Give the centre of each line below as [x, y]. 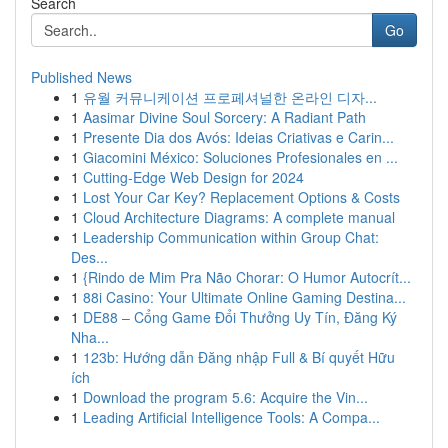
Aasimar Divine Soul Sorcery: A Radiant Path [224, 117]
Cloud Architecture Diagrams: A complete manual [239, 217]
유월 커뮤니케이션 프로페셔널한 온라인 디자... [230, 97]
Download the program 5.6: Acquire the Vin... [225, 397]
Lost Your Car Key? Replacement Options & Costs [241, 197]
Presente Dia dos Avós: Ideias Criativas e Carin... [238, 137]
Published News [81, 77]
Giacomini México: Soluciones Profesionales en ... [240, 157]
